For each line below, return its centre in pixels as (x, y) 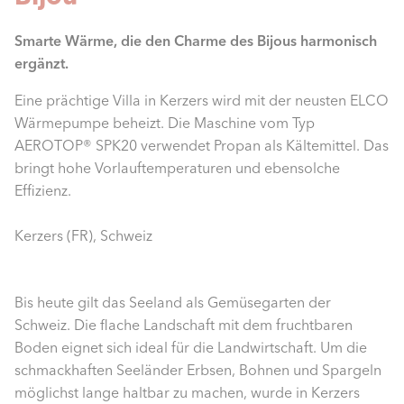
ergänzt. (41, 63)
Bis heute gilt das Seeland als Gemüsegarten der (173, 302)
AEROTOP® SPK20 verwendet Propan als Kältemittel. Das (202, 145)
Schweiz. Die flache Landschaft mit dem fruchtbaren (184, 325)
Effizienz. (43, 190)
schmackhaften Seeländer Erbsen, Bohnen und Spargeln (198, 370)
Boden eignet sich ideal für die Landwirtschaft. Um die (191, 347)
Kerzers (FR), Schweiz (83, 235)
